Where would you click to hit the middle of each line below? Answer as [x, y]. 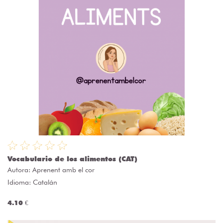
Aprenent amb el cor [63, 170]
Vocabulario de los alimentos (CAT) [72, 159]
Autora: [20, 170]
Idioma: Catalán [32, 182]
